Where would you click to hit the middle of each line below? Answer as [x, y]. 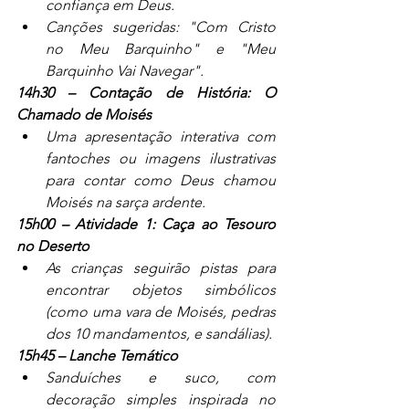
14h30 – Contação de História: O [146, 93]
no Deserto [53, 246]
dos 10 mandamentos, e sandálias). [159, 334]
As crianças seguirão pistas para [161, 268]
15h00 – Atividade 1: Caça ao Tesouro [146, 225]
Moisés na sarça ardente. [126, 203]
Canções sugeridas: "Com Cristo [161, 27]
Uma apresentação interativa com [161, 137]
